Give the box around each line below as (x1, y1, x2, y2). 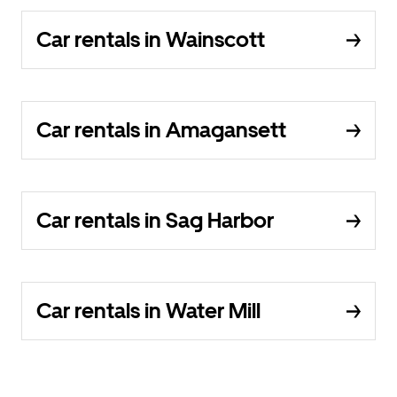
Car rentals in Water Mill (36, 298, 261, 323)
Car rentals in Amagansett (36, 117, 286, 143)
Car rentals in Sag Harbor (36, 207, 274, 233)
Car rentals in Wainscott (36, 27, 265, 52)
